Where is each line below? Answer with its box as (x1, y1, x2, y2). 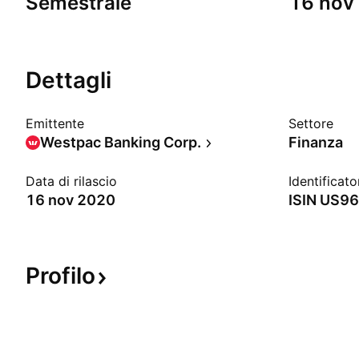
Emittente (26, 115, 84, 131)
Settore (288, 115, 333, 131)
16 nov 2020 (26, 192, 115, 208)
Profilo (26, 262, 95, 289)
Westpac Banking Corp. (40, 134, 201, 151)
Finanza (288, 134, 343, 151)
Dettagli (26, 67, 111, 94)
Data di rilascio (26, 173, 117, 189)
